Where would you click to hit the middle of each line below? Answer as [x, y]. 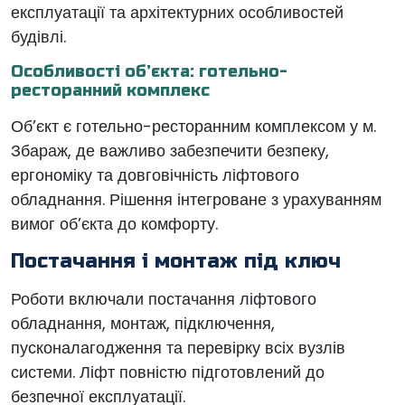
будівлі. [38, 37]
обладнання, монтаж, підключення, [143, 323]
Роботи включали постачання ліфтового [164, 299]
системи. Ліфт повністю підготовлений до [168, 372]
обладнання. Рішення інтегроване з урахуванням [196, 199]
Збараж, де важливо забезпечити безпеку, [170, 151]
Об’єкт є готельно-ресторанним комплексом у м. [193, 126]
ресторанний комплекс [110, 90]
